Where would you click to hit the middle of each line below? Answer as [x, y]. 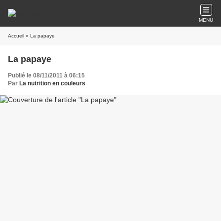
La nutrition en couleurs [52, 83]
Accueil [16, 36]
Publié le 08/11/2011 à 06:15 [46, 75]
